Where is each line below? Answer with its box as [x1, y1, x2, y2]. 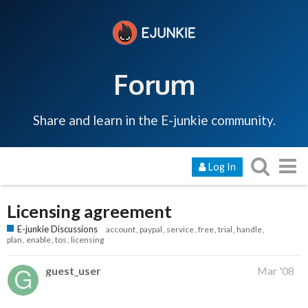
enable [26, 234, 51, 245]
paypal [140, 224, 162, 235]
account [106, 224, 135, 235]
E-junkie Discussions [17, 223, 98, 235]
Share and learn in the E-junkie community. [32, 111, 276, 128]
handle [236, 224, 262, 235]
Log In [208, 160, 236, 173]
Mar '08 [257, 264, 294, 278]
